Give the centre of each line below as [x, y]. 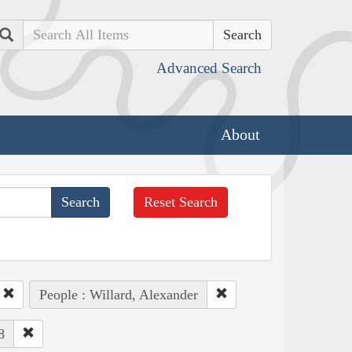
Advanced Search [209, 68]
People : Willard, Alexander [118, 294]
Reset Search [181, 202]
